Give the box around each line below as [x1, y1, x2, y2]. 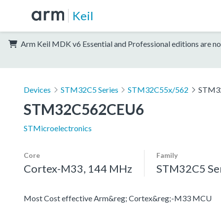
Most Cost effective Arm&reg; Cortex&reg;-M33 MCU [24, 193, 212, 203]
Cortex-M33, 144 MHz [24, 161, 132, 175]
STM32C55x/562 [128, 84, 189, 94]
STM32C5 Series [60, 84, 118, 94]
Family [156, 150, 178, 159]
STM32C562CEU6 [24, 100, 144, 118]
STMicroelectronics [24, 123, 92, 133]
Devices [24, 84, 51, 94]
